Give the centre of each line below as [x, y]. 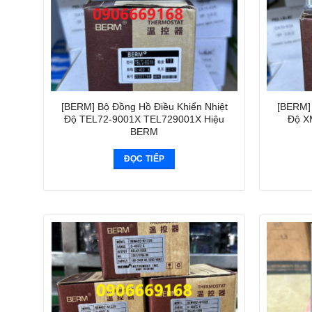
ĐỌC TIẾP [144, 158]
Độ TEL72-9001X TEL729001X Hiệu [144, 119]
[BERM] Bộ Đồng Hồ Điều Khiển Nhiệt [144, 106]
